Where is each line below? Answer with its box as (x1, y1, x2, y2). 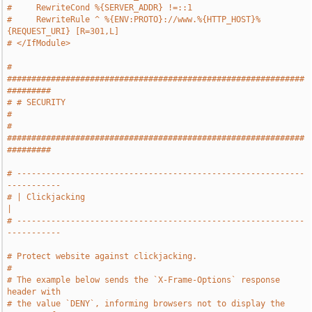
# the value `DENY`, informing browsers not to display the (7, 299, 286, 309)
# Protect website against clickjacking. (7, 251, 198, 261)
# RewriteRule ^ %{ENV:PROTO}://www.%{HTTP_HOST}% (7, 15, 261, 24)
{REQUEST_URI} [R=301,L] (7, 26, 120, 36)
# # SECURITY (7, 97, 66, 107)
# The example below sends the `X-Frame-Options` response (7, 275, 281, 285)
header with (7, 287, 61, 297)
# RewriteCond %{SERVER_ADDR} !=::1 (7, 3, 193, 13)
